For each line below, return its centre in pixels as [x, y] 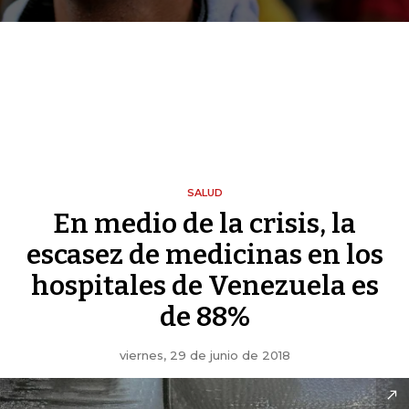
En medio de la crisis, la [204, 224]
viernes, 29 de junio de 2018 [204, 356]
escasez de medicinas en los [204, 255]
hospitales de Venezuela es [204, 286]
